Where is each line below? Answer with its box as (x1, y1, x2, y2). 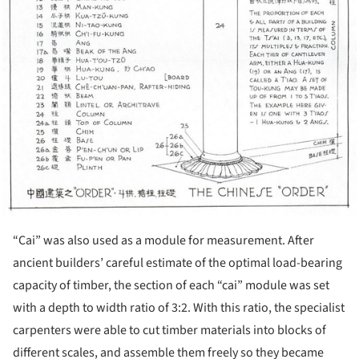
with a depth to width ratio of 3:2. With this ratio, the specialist (13, 298, 345, 317)
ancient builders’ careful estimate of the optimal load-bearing (13, 253, 342, 272)
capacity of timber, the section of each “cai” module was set (13, 276, 329, 294)
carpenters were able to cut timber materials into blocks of (13, 321, 326, 339)
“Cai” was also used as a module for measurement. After (13, 231, 314, 249)
